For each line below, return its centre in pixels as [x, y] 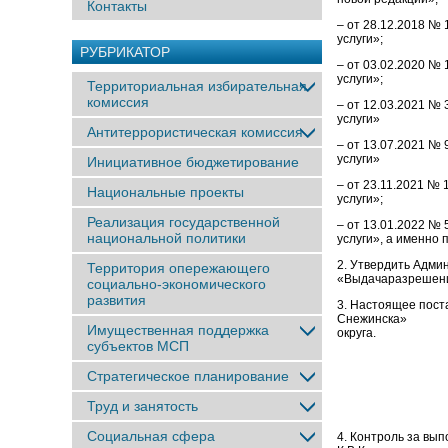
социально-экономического [176, 284]
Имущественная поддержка [178, 330]
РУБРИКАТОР [125, 52]
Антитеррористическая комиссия [195, 132]
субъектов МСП [138, 346]
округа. [356, 333]
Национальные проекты [165, 192]
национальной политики [166, 238]
